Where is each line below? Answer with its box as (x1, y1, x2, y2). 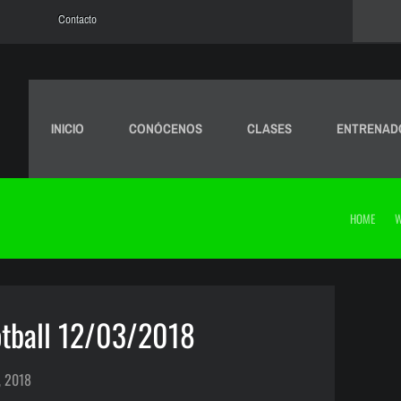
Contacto (58, 12, 97, 27)
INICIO (51, 119, 84, 138)
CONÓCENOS (129, 119, 202, 138)
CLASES (247, 119, 292, 138)
